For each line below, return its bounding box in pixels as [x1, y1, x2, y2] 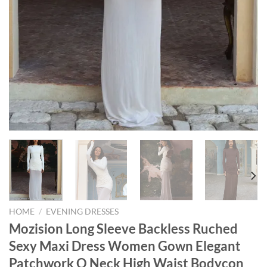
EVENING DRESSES [46, 206, 119, 216]
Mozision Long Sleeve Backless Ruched [9, 221, 238, 237]
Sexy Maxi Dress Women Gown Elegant [9, 238, 241, 254]
